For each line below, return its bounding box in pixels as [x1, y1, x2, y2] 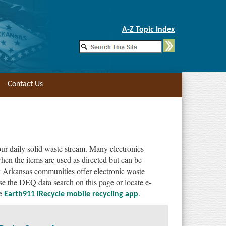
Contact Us [8, 80, 43, 88]
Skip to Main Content [126, 15, 186, 22]
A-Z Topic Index [122, 26, 175, 34]
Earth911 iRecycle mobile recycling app [4, 190, 138, 198]
